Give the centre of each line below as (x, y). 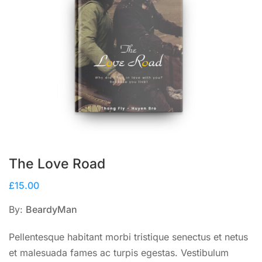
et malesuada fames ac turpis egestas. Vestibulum (119, 253)
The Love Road (57, 164)
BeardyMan (51, 210)
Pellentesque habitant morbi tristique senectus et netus (128, 237)
